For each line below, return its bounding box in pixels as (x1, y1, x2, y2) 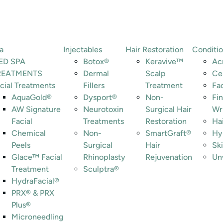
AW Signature (11, 105, 61, 114)
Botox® (83, 57, 109, 66)
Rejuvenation (145, 152, 192, 162)
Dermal (83, 69, 109, 78)
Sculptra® (83, 164, 119, 174)
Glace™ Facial (11, 152, 62, 162)
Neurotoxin (83, 105, 123, 114)
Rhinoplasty (83, 152, 125, 162)
